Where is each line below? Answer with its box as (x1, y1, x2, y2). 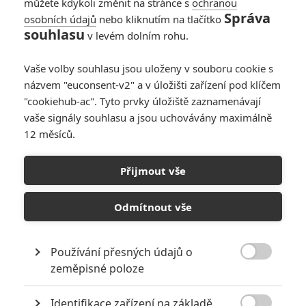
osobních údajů (24, 12, 96, 26)
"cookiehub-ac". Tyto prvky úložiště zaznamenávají (24, 94, 261, 108)
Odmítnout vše (114, 199, 192, 214)
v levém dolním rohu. (85, 29, 189, 42)
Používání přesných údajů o (51, 245, 193, 260)
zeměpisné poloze (51, 261, 144, 276)
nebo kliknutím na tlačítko (96, 12, 224, 26)
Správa (224, 9, 270, 27)
